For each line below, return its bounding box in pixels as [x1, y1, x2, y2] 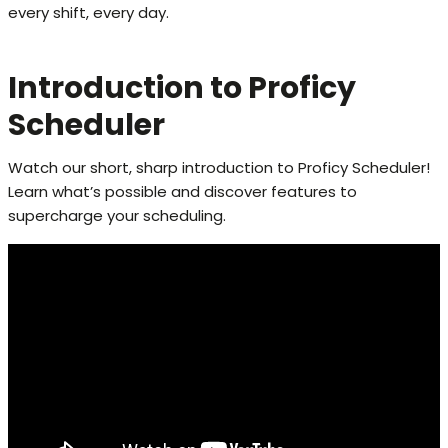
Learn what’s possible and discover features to [8, 180, 357, 202]
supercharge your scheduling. [8, 204, 226, 226]
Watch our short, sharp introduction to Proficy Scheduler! [8, 156, 430, 178]
